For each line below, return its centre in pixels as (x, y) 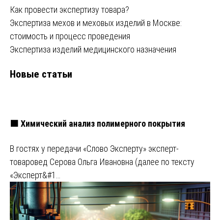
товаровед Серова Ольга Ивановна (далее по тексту (102, 162)
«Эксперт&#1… (35, 175)
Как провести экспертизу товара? (69, 9)
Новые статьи (41, 74)
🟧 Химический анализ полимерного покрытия (97, 123)
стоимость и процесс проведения (70, 36)
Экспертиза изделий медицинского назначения (93, 49)
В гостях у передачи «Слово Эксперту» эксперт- (94, 148)
